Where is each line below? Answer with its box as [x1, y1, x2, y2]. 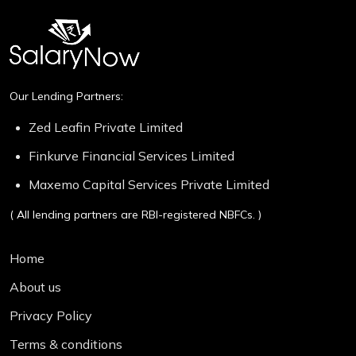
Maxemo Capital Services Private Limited [29, 176, 269, 192]
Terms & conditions [10, 335, 122, 352]
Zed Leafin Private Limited [29, 118, 183, 135]
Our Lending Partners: [10, 88, 123, 103]
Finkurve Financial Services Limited [29, 147, 234, 164]
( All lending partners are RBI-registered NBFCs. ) [10, 207, 261, 222]
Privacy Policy [10, 307, 92, 323]
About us [10, 278, 61, 295]
